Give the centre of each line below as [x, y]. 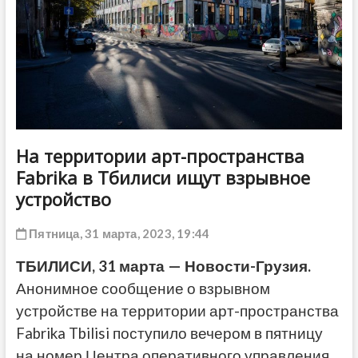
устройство [63, 199]
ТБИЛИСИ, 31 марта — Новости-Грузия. [163, 267]
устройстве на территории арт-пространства [177, 311]
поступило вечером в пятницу [217, 334]
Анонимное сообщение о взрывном [143, 289]
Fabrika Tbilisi [64, 334]
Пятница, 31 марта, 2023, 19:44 [118, 234]
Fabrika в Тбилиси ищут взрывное [163, 178]
